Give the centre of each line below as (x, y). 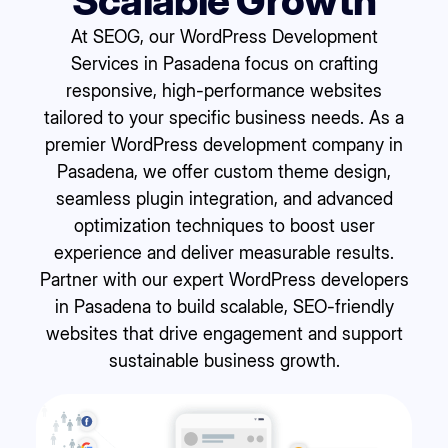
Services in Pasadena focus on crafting (224, 63)
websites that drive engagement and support (224, 333)
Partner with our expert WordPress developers (224, 279)
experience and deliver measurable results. (224, 252)
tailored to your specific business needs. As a (224, 117)
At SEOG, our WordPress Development (224, 36)
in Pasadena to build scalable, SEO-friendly (224, 306)
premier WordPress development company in (224, 144)
